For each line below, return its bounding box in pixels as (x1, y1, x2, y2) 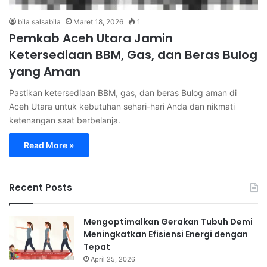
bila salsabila (18, 17, 61, 26)
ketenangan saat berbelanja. (9, 114, 120, 125)
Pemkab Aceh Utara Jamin (9, 29, 173, 46)
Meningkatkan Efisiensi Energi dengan (83, 228, 248, 240)
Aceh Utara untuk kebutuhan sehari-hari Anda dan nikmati (9, 101, 235, 111)
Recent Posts (9, 181, 72, 194)
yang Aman (9, 63, 80, 80)
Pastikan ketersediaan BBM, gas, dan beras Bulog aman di (9, 87, 237, 98)
